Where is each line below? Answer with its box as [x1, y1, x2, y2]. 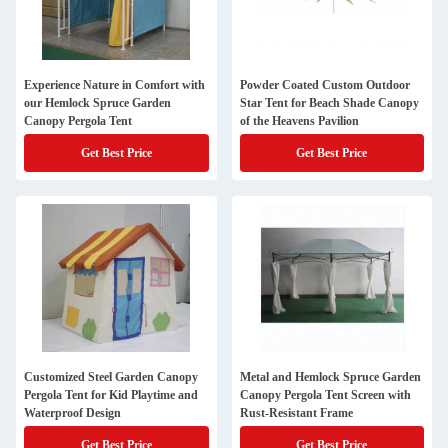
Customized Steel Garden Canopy [24, 370, 198, 384]
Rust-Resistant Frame [239, 406, 353, 420]
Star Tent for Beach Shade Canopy [239, 96, 419, 110]
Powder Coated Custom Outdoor [239, 78, 410, 92]
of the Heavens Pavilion [239, 114, 359, 128]
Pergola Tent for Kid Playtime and [24, 388, 198, 402]
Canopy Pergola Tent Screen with [239, 388, 411, 402]
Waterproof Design [24, 406, 121, 420]
